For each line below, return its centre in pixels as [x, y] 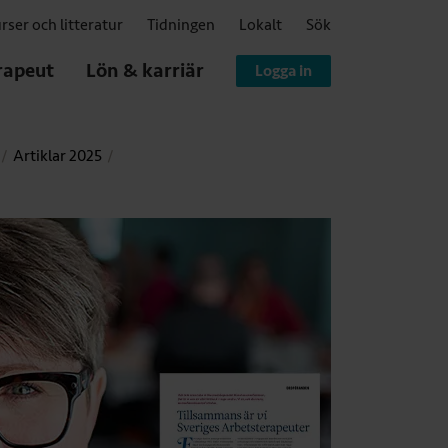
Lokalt [260, 25]
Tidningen [181, 25]
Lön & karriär [145, 70]
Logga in [283, 70]
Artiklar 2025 [57, 156]
